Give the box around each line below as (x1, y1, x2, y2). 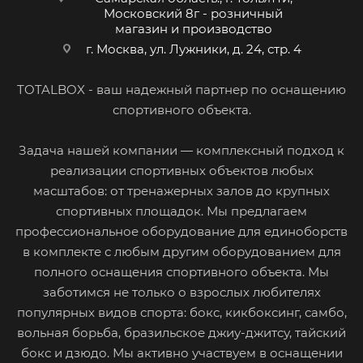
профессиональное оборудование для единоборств (15, 224, 348, 240)
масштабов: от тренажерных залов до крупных (33, 183, 330, 199)
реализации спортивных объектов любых (49, 163, 314, 179)
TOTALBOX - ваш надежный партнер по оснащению (17, 82, 346, 98)
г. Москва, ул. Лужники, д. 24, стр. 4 (85, 41, 301, 58)
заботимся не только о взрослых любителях (42, 284, 321, 301)
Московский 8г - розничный (104, 6, 283, 22)
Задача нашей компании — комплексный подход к (19, 143, 344, 159)
